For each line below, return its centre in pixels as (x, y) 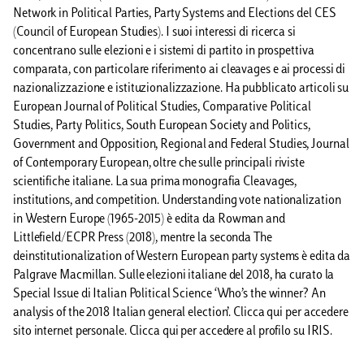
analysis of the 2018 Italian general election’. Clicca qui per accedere (181, 314)
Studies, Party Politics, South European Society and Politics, (162, 127)
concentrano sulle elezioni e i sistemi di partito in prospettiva (164, 52)
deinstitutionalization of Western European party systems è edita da (182, 258)
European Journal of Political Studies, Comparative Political (162, 108)
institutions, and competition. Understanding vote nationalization (177, 201)
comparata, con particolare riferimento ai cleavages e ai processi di (180, 71)
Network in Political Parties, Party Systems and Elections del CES (175, 15)
